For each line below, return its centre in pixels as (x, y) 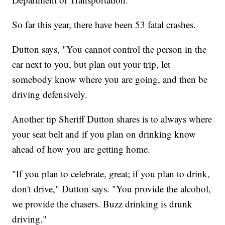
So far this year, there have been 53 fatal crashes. (104, 24)
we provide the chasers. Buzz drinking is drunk (102, 203)
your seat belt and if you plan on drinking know (104, 134)
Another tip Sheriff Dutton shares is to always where (112, 119)
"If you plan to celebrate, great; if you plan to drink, (111, 173)
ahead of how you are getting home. (81, 149)
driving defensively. (50, 94)
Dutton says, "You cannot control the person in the (109, 49)
